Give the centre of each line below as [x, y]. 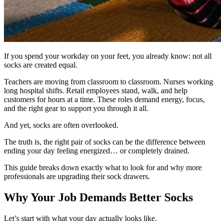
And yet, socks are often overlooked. [61, 125]
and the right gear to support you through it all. [76, 109]
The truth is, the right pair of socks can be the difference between [105, 142]
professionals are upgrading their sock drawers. [77, 177]
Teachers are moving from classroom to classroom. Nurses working [109, 82]
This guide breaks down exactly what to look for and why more [103, 168]
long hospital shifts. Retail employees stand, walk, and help [96, 91]
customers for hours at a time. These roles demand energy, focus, [104, 100]
